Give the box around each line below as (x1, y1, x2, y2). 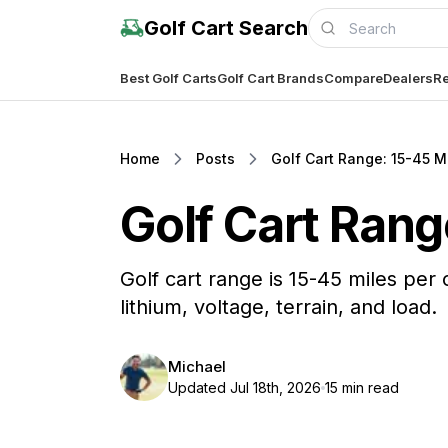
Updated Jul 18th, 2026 (168, 379, 321, 396)
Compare (324, 69, 383, 86)
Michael (168, 357, 226, 376)
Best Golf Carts (120, 69, 217, 86)
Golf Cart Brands (217, 69, 324, 86)
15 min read (325, 379, 399, 396)
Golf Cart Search (144, 16, 308, 40)
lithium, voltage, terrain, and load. (120, 295, 437, 319)
